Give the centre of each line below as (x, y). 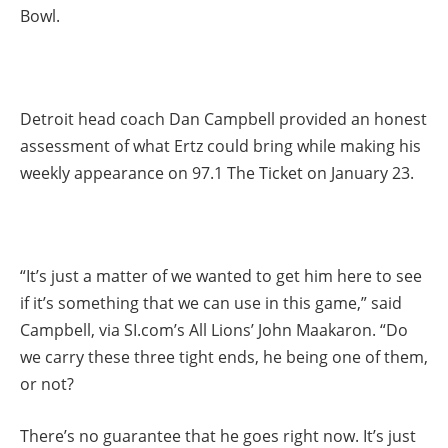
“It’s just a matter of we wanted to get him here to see (221, 276)
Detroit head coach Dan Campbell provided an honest (223, 118)
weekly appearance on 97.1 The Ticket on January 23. (217, 172)
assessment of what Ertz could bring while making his (220, 145)
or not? (47, 384)
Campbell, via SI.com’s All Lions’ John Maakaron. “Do (214, 330)
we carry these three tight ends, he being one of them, (224, 357)
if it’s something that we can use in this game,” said (211, 303)
